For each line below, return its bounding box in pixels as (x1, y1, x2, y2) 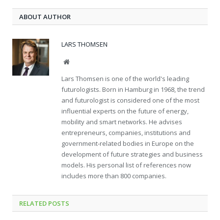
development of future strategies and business (61, 149, 203, 159)
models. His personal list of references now (61, 160, 191, 169)
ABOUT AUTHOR (19, 12, 71, 21)
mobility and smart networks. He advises (61, 117, 182, 126)
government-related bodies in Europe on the (61, 138, 194, 148)
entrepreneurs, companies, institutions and (61, 128, 191, 137)
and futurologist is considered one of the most (61, 95, 199, 105)
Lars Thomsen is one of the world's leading (61, 74, 189, 83)
